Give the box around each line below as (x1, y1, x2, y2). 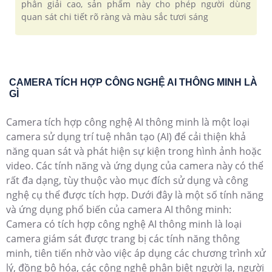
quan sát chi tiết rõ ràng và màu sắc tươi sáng (21, 11, 208, 23)
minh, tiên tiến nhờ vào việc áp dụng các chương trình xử (6, 246, 266, 260)
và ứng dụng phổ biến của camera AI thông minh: (6, 203, 231, 217)
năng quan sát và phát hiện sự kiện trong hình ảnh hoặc (6, 144, 262, 158)
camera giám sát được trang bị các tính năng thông (6, 232, 240, 246)
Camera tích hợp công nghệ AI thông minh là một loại (6, 115, 250, 129)
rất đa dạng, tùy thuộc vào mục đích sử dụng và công (6, 174, 248, 188)
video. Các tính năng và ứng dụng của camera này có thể (6, 159, 263, 173)
